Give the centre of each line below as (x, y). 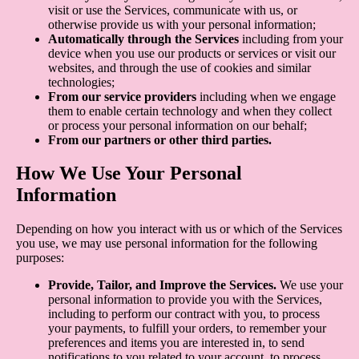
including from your (291, 38)
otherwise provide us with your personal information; (182, 24)
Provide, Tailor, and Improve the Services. (162, 285)
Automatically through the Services (143, 38)
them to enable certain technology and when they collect (190, 111)
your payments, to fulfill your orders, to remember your (187, 329)
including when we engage (266, 96)
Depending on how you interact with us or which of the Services (179, 229)
